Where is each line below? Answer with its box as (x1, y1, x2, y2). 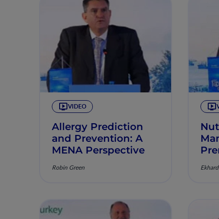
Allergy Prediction (52, 120, 143, 133)
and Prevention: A (52, 132, 143, 145)
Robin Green (52, 163, 85, 172)
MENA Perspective (52, 144, 145, 156)
